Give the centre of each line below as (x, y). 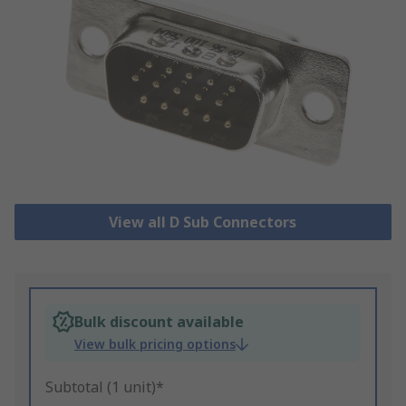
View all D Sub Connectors (203, 222)
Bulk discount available (159, 322)
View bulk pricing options (155, 344)
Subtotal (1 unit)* (105, 387)
